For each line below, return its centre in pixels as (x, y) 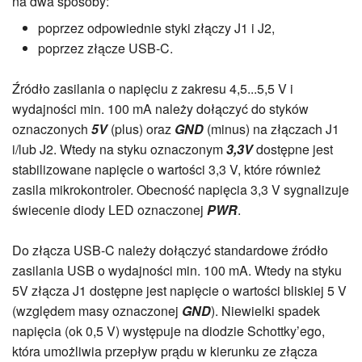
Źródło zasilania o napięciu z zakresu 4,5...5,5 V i (153, 89)
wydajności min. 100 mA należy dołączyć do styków (160, 109)
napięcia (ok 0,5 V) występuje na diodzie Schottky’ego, (168, 331)
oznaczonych (50, 129)
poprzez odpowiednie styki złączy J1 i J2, (156, 28)
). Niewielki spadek (265, 311)
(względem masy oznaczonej (97, 311)
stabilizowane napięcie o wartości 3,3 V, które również (166, 170)
